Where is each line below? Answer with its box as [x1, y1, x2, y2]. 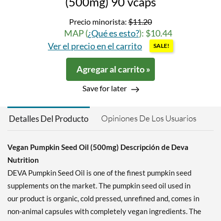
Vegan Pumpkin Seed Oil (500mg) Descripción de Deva [7, 143, 188, 152]
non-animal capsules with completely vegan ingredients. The [7, 207, 201, 216]
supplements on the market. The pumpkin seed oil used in [7, 181, 190, 190]
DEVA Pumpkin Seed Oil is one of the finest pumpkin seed [7, 168, 191, 178]
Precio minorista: [69, 17, 128, 27]
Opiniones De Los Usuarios [101, 113, 196, 124]
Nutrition [7, 155, 39, 165]
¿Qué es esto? [87, 28, 139, 39]
